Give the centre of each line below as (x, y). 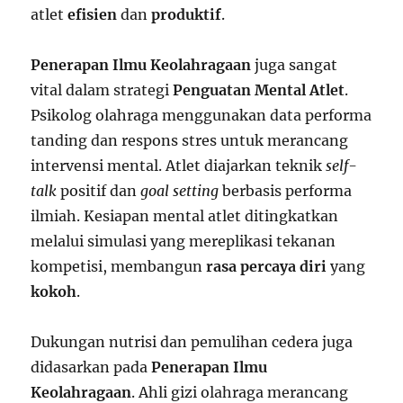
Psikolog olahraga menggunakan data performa (201, 116)
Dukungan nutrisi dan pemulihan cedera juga (192, 342)
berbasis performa (286, 191)
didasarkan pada (91, 367)
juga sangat (295, 65)
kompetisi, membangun (119, 267)
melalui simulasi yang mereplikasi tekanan (184, 242)
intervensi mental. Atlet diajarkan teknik (179, 166)
